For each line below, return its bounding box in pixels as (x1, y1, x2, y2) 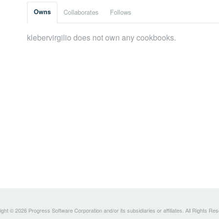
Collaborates (64, 7, 98, 17)
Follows (110, 7, 131, 17)
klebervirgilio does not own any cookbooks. (27, 32, 176, 44)
